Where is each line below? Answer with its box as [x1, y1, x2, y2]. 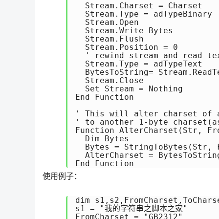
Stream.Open [75, 18, 139, 27]
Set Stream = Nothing [75, 84, 183, 93]
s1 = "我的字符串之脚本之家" [75, 204, 188, 213]
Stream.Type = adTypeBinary [75, 9, 212, 19]
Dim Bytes [75, 134, 129, 143]
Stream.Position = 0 [75, 43, 178, 52]
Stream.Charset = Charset [75, 1, 202, 10]
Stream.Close [75, 76, 144, 85]
